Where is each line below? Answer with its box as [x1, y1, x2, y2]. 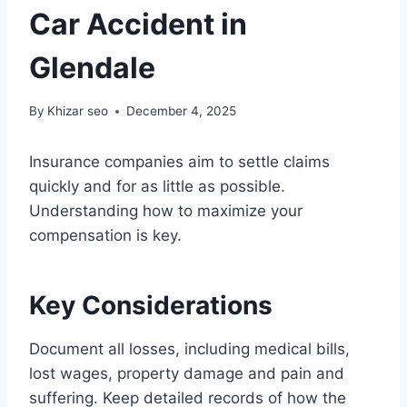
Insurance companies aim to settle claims [29, 153, 330, 172]
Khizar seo [47, 104, 109, 119]
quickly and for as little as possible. [29, 177, 285, 196]
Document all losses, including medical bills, [29, 340, 350, 359]
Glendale [29, 49, 155, 85]
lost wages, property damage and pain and [29, 364, 344, 383]
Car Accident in [29, 5, 247, 42]
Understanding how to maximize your [29, 202, 303, 221]
